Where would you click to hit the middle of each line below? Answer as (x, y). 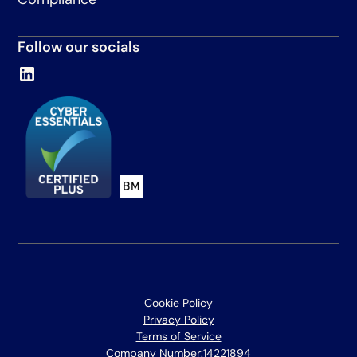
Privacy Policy (178, 319)
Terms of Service (178, 336)
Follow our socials (79, 47)
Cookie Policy (178, 302)
